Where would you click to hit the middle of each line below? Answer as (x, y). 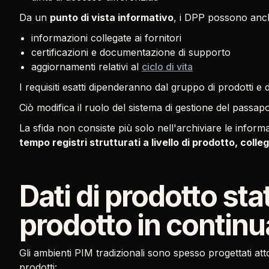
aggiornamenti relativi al (86, 67)
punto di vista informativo (112, 17)
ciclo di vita (167, 67)
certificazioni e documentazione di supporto (131, 52)
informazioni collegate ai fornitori (106, 38)
